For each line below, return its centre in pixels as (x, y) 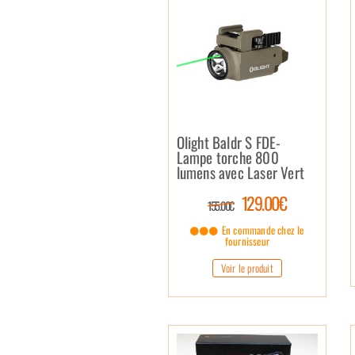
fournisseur (247, 240)
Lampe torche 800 (227, 157)
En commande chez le (261, 229)
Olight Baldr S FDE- (229, 141)
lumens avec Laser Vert (240, 172)
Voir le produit (247, 267)
